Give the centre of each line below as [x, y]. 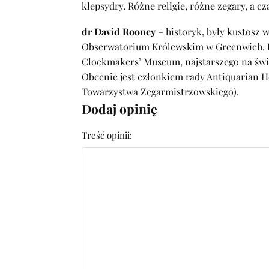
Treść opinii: [107, 135]
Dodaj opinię [119, 109]
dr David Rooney [119, 32]
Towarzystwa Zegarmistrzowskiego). [160, 92]
